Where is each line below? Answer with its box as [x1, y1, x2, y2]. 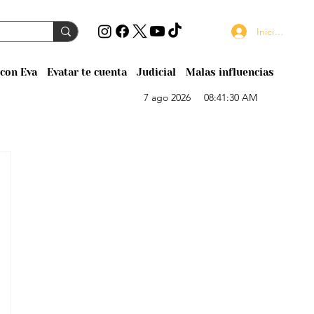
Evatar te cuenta [46, 66, 127, 78]
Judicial [136, 66, 176, 78]
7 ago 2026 [144, 91, 191, 104]
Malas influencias [185, 66, 274, 78]
